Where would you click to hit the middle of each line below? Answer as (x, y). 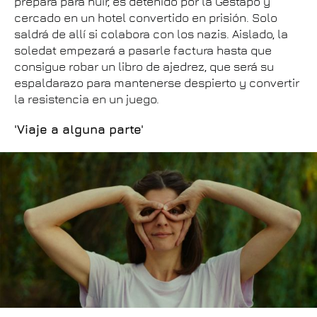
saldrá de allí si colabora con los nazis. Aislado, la (151, 34)
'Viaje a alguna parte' (79, 129)
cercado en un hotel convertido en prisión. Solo (146, 18)
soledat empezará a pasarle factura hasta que (143, 50)
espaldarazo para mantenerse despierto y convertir (157, 83)
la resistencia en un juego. (87, 99)
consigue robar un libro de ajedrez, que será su (144, 67)
